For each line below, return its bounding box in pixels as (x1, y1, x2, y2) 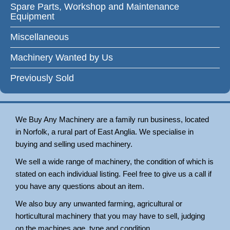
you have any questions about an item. (15, 182, 144, 190)
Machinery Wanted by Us (10, 52, 113, 63)
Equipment (10, 11, 54, 22)
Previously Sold (10, 73, 74, 83)
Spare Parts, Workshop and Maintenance (10, 2, 179, 12)
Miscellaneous (10, 32, 69, 42)
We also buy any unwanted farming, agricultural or (15, 199, 182, 208)
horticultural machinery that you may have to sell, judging (15, 212, 205, 220)
